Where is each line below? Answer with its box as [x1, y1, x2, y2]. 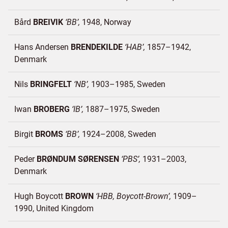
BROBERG [34, 104, 70, 114]
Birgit [14, 129, 35, 139]
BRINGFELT [30, 79, 72, 89]
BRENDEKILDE [71, 42, 123, 52]
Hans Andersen [14, 42, 71, 52]
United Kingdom [36, 204, 94, 213]
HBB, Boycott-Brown [97, 191, 168, 201]
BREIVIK [33, 17, 63, 27]
